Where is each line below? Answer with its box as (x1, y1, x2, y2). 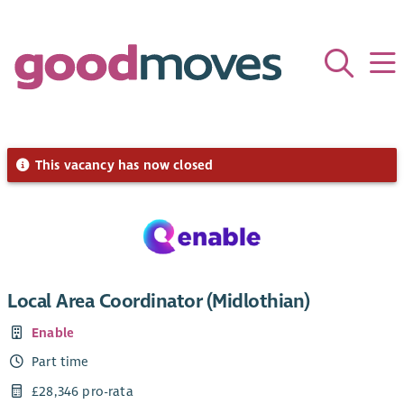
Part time (32, 353, 89, 371)
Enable (32, 325, 75, 342)
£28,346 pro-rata (32, 382, 133, 399)
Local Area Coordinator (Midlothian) (7, 289, 310, 314)
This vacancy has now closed (31, 156, 214, 173)
